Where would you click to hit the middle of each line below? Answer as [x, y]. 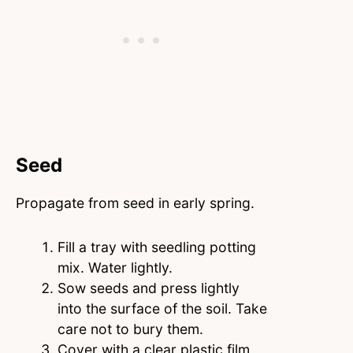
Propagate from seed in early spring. [135, 203]
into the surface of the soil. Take [162, 309]
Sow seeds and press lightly [148, 288]
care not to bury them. [130, 329]
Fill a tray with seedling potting [156, 247]
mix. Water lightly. [115, 268]
